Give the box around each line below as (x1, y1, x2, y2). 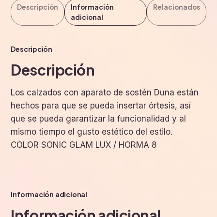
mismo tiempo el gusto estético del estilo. (11, 126, 173, 137)
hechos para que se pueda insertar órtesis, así (11, 100, 191, 110)
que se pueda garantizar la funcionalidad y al (11, 113, 186, 124)
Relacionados (153, 2, 200, 11)
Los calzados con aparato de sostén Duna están (11, 87, 199, 97)
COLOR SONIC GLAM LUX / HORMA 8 (11, 139, 157, 150)
